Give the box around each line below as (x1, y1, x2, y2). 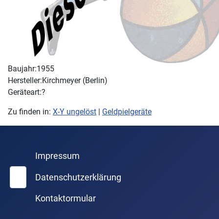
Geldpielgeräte (102, 107, 152, 116)
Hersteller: (8, 76, 42, 85)
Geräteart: (8, 88, 42, 97)
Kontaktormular (35, 194, 96, 204)
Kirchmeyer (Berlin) (42, 76, 108, 85)
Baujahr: (8, 64, 37, 73)
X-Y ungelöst (53, 107, 96, 116)
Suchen (9, 167, 35, 176)
